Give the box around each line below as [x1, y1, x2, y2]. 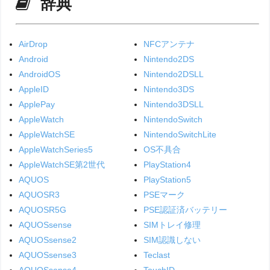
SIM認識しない [143, 234, 201, 245]
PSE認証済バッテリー [143, 204, 227, 215]
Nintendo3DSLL [143, 99, 204, 109]
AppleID [19, 84, 49, 94]
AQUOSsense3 [19, 250, 77, 260]
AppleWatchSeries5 [19, 144, 93, 154]
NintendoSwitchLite [143, 129, 216, 139]
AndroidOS [19, 69, 61, 79]
